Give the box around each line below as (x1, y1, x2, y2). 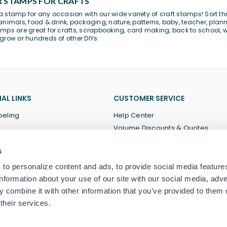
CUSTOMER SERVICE (113, 93, 184, 104)
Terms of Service (113, 148, 171, 159)
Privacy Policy (113, 161, 160, 171)
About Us (113, 136, 144, 146)
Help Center (113, 110, 155, 121)
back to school (172, 26, 220, 35)
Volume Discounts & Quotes (113, 123, 208, 133)
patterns (132, 18, 160, 27)
